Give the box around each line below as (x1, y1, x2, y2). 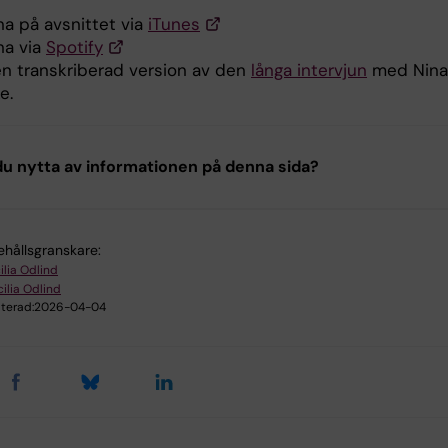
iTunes (148, 13, 200, 36)
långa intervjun (251, 59, 367, 82)
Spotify (46, 36, 103, 59)
